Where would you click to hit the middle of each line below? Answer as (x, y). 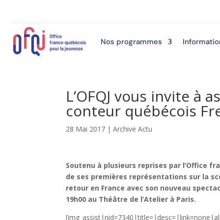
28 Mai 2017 (86, 129)
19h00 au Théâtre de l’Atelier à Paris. (132, 199)
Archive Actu (133, 129)
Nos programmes (131, 41)
